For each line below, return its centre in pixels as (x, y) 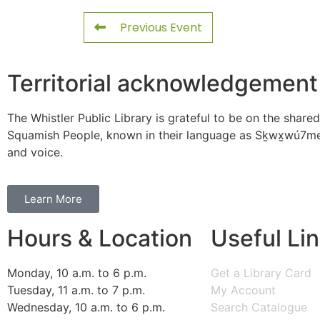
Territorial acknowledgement (162, 83)
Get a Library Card (261, 273)
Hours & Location (100, 239)
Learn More (53, 199)
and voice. (35, 152)
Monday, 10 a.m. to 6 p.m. (77, 273)
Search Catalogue (259, 307)
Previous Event (161, 27)
